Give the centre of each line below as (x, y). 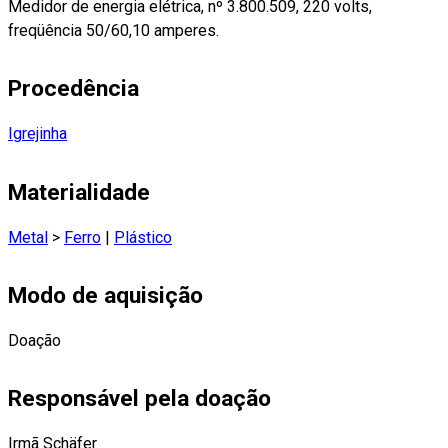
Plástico (143, 237)
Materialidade (79, 192)
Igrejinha (37, 134)
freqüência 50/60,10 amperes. (113, 31)
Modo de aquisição (105, 295)
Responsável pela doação (139, 398)
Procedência (73, 89)
